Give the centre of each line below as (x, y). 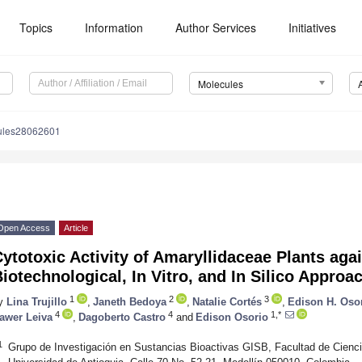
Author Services (216, 27)
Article (76, 228)
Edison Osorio (232, 317)
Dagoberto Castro (122, 317)
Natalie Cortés (227, 301)
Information (114, 27)
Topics (36, 27)
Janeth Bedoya (130, 301)
